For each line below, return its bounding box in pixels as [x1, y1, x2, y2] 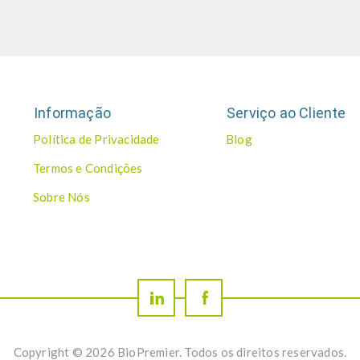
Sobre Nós [33, 190, 90, 204]
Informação [34, 104, 111, 121]
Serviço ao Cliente [227, 104, 346, 121]
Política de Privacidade [33, 132, 160, 146]
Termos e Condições [33, 161, 143, 175]
